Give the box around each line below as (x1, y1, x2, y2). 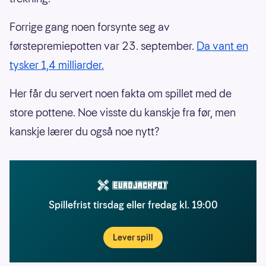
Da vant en (197, 39, 248, 54)
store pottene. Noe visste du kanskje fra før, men (9, 105, 236, 121)
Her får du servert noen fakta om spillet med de (9, 86, 232, 102)
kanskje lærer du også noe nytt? (9, 124, 160, 140)
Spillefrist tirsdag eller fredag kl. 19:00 (48, 198, 218, 213)
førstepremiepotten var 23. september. (9, 39, 197, 54)
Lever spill (113, 232, 153, 244)
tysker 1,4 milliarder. (9, 58, 104, 73)
